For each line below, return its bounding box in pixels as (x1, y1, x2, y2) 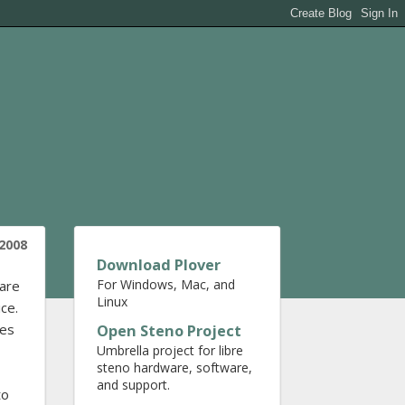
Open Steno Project (97, 321, 241, 341)
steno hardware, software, (97, 359, 252, 376)
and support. (97, 376, 170, 393)
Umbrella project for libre (97, 342, 243, 359)
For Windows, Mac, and (97, 276, 235, 293)
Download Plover (97, 255, 221, 275)
